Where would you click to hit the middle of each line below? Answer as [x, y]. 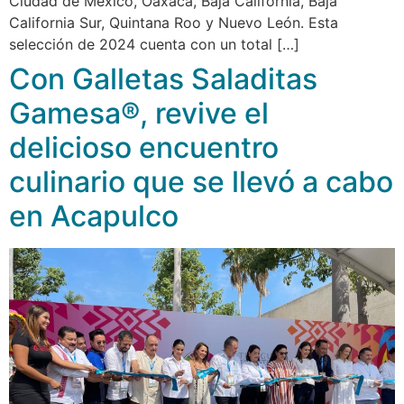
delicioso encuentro [144, 148]
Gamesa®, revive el [139, 114]
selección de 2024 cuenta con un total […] [154, 45]
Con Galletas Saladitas [163, 79]
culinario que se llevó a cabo [201, 182]
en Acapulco [94, 216]
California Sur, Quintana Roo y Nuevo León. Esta [174, 23]
